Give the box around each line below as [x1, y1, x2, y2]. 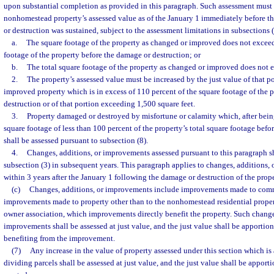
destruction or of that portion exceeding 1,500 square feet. [4, 99, 195, 108]
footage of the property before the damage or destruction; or [4, 50, 201, 59]
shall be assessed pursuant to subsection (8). [4, 136, 148, 145]
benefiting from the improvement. [4, 234, 115, 243]
